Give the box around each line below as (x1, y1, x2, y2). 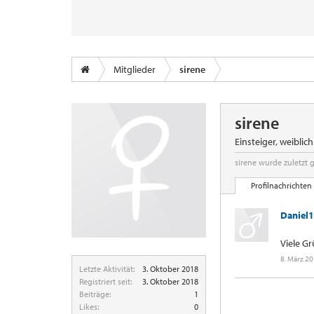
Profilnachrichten (251, 180, 312, 191)
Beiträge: (79, 289, 111, 299)
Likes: (79, 301, 99, 312)
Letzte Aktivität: (79, 264, 135, 274)
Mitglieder (114, 63, 156, 76)
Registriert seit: (79, 276, 132, 287)
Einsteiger (235, 135, 275, 148)
